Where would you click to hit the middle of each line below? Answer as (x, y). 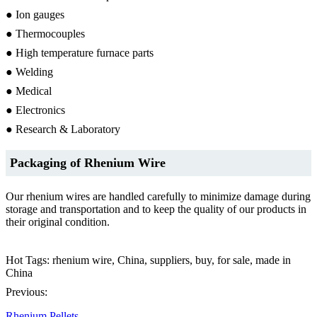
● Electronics (35, 110)
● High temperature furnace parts (80, 52)
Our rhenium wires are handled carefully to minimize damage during (158, 196)
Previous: (27, 292)
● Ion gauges (35, 14)
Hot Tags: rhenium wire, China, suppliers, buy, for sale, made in (148, 260)
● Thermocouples (45, 33)
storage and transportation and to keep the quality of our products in (156, 209)
